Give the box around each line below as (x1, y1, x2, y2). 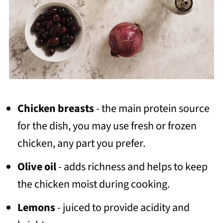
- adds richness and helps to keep (56, 159, 208, 175)
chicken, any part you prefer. (17, 135, 145, 152)
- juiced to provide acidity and (55, 200, 190, 216)
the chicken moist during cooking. (17, 176, 170, 193)
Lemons (17, 200, 55, 216)
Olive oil (17, 159, 56, 175)
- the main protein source (94, 101, 210, 117)
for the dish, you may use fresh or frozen (17, 118, 197, 134)
